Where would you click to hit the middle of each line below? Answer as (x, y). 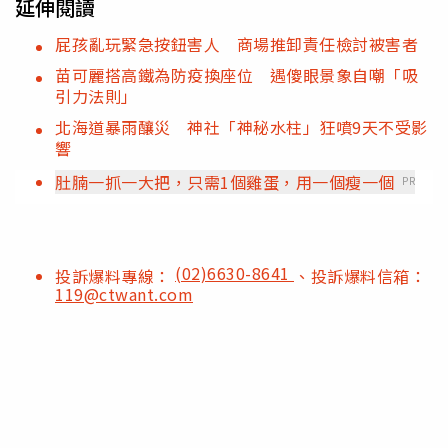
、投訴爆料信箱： (360, 276)
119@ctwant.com (124, 294)
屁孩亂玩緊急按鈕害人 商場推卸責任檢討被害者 (236, 44)
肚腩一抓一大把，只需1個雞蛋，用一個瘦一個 (225, 182)
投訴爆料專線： (115, 276)
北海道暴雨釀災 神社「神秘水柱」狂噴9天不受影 (241, 127)
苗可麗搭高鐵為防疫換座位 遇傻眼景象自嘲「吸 (236, 75)
